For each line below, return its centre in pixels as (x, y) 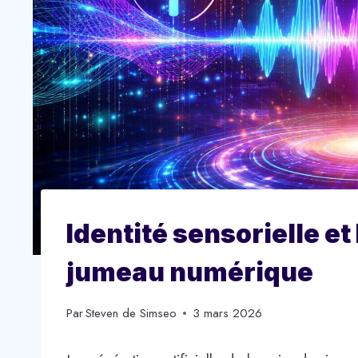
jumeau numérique (190, 272)
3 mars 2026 (228, 314)
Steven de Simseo (131, 314)
